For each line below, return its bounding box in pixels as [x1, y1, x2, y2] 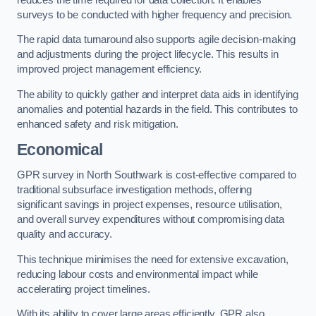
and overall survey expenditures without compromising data [17, 213, 284, 225]
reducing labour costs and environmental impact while [17, 268, 258, 280]
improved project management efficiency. [17, 63, 202, 75]
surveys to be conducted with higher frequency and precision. [17, 8, 293, 20]
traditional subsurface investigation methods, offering [17, 183, 253, 195]
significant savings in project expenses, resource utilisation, [17, 198, 282, 210]
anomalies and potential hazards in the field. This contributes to [17, 103, 298, 115]
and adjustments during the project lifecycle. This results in [17, 49, 279, 61]
